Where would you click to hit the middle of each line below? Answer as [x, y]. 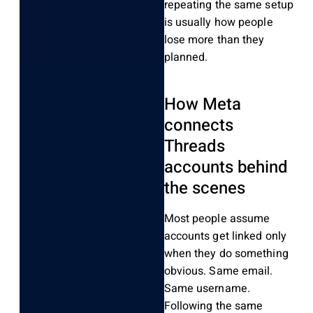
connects [198, 126]
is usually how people [218, 23]
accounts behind [226, 168]
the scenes [204, 189]
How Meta [202, 105]
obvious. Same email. [218, 271]
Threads [194, 147]
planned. [186, 58]
